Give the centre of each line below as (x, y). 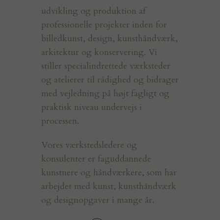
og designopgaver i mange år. (98, 200)
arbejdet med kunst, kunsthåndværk (109, 187)
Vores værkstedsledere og (89, 145)
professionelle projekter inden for (104, 25)
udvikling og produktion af (94, 11)
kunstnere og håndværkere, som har (109, 173)
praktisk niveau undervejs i (92, 107)
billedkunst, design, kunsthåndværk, (110, 38)
